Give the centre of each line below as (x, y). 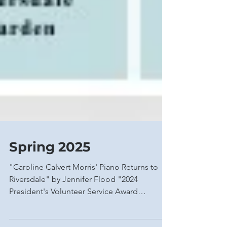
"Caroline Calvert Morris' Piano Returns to (84, 207)
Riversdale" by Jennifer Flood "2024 (73, 220)
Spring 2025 (50, 187)
